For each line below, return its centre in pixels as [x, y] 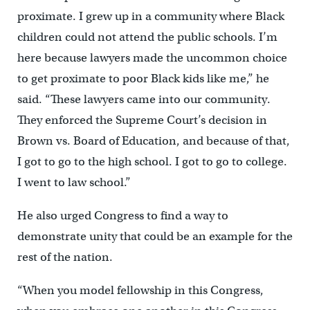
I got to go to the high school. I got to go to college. [152, 162]
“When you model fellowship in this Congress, [140, 291]
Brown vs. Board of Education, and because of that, [153, 141]
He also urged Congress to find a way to [122, 216]
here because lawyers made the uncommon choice [152, 58]
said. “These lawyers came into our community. [144, 100]
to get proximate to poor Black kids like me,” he [143, 79]
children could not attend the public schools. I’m [147, 37]
